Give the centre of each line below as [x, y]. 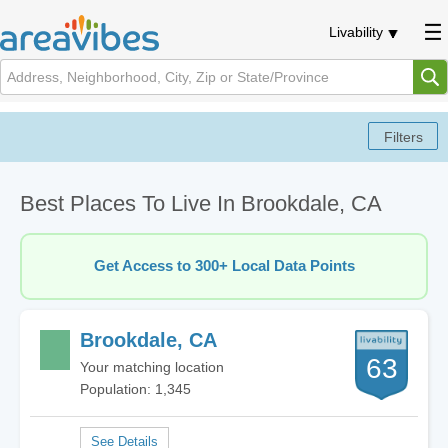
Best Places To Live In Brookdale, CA [201, 203]
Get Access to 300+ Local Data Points [224, 266]
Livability [356, 32]
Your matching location [152, 367]
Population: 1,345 [135, 389]
